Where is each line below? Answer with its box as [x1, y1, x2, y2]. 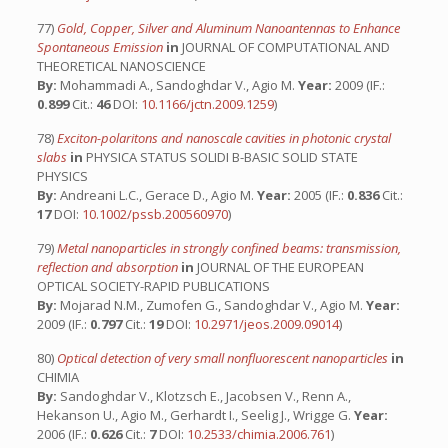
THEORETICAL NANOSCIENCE [36, 57, 206, 75]
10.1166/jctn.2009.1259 [140, 95, 274, 113]
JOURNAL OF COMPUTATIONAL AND [178, 38, 390, 56]
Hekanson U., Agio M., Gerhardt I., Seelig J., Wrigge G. [36, 406, 354, 424]
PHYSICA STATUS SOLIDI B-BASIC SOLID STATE [82, 148, 358, 166]
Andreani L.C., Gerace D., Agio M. [56, 186, 257, 204]
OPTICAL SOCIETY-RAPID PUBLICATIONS [36, 277, 270, 295]
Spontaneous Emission [36, 38, 166, 56]
